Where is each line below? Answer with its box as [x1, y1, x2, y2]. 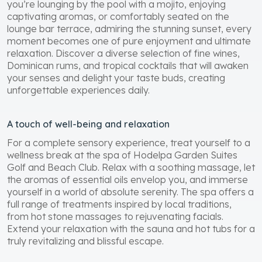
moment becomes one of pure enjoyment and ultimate [7, 35, 251, 47]
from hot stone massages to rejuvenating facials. [7, 210, 223, 222]
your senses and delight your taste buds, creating [7, 71, 225, 84]
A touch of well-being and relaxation [7, 118, 170, 130]
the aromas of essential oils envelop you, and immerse [7, 173, 248, 185]
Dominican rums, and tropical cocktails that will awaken [7, 59, 249, 71]
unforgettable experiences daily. [7, 84, 150, 96]
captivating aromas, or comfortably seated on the [7, 10, 229, 22]
